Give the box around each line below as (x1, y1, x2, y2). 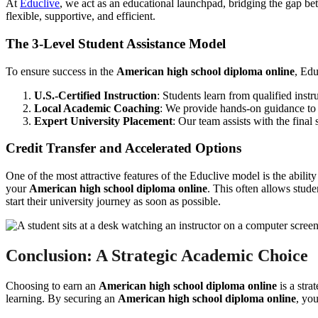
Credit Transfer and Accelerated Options (6, 141, 241, 156)
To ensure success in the (6, 65, 116, 77)
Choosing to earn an (6, 279, 99, 292)
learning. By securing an (6, 292, 118, 305)
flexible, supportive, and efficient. (6, 10, 155, 23)
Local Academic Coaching (34, 102, 160, 114)
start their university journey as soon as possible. (6, 195, 221, 208)
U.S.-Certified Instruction (34, 89, 157, 102)
